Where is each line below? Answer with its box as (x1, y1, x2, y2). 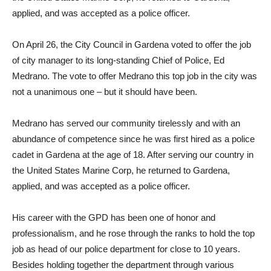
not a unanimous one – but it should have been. (12, 87, 197, 97)
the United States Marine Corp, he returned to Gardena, (12, 165, 230, 176)
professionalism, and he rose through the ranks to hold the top (12, 228, 255, 239)
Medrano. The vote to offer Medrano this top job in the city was (12, 71, 257, 82)
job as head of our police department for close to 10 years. (12, 244, 240, 255)
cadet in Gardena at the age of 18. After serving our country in (12, 149, 253, 160)
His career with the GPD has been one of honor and (12, 212, 215, 223)
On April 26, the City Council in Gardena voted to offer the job (12, 39, 251, 50)
